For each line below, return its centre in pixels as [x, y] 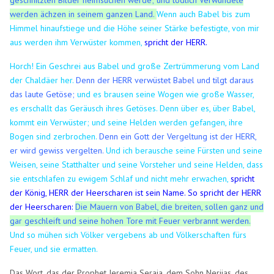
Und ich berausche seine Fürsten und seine [184, 150]
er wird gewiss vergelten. [58, 150]
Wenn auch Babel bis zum [204, 14]
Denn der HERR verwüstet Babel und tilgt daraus [165, 80]
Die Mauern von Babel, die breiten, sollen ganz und [170, 206]
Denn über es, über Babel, [208, 108]
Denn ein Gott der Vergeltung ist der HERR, [178, 136]
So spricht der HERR [225, 192]
